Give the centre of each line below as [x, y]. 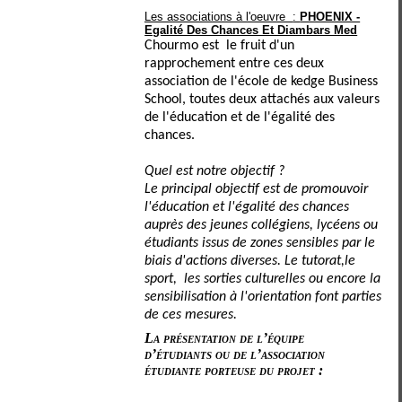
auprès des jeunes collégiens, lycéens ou [262, 225]
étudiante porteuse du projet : [234, 370]
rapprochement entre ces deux [235, 64]
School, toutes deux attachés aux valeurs [262, 100]
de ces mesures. [193, 315]
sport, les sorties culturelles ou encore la [263, 279]
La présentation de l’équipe [225, 337]
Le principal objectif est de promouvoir [257, 189]
